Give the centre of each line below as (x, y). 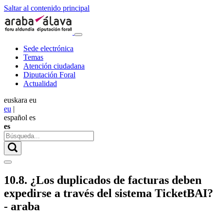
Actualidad (40, 83)
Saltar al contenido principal (47, 8)
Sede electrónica (48, 48)
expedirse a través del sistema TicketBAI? (109, 193)
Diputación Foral (49, 75)
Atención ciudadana (54, 66)
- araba (22, 206)
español (16, 118)
